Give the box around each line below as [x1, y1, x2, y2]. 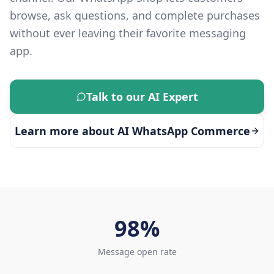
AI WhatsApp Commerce [117, 124, 250, 138]
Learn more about [14, 124, 117, 138]
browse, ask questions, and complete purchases [10, 8, 260, 23]
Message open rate [97, 246, 177, 257]
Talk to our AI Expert [86, 89, 198, 104]
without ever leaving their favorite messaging [10, 26, 246, 40]
